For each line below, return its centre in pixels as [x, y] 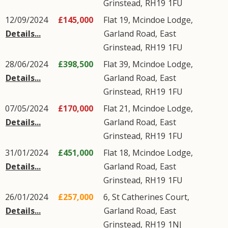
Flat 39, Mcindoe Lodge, [148, 64]
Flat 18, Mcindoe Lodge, [148, 153]
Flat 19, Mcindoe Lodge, [148, 20]
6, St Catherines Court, [146, 197]
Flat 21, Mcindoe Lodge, [148, 108]
